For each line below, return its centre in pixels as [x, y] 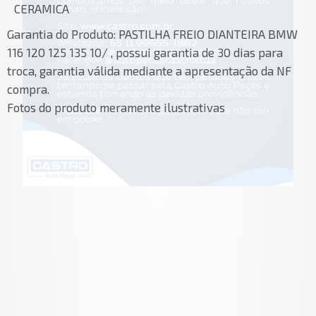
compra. [28, 89]
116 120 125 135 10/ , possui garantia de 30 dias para [145, 53]
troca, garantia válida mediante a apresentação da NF [149, 71]
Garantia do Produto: [61, 34]
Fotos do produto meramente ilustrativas [116, 108]
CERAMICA [42, 9]
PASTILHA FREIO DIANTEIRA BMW [208, 34]
